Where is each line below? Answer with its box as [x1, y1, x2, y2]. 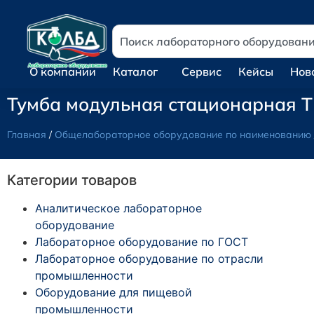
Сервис [182, 64, 221, 78]
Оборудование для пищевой [35, 285, 192, 299]
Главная [7, 128, 46, 141]
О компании [29, 64, 96, 78]
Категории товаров [7, 171, 137, 189]
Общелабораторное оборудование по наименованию [55, 128, 311, 141]
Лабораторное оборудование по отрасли [35, 251, 264, 266]
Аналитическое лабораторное [35, 200, 202, 215]
